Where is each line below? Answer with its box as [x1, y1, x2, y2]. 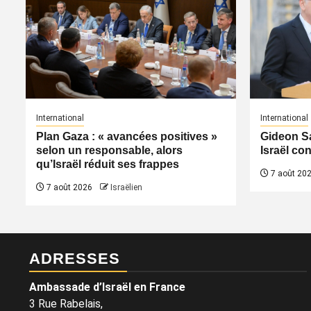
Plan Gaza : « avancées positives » [36, 130, 217, 142]
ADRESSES [29, 249, 120, 267]
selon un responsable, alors [36, 144, 183, 156]
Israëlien [110, 182, 142, 192]
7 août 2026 [44, 182, 92, 192]
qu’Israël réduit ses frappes [36, 158, 179, 170]
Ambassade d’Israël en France [29, 280, 185, 294]
